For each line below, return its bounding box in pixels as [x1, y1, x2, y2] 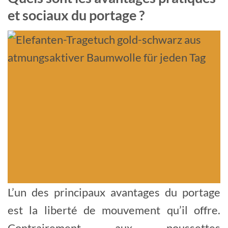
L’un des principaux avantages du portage [8, 185, 220, 199]
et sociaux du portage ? [8, 7, 145, 23]
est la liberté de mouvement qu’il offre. [8, 203, 220, 217]
